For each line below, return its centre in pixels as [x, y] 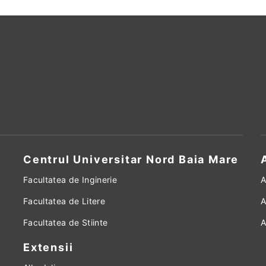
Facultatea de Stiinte [66, 223]
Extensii [48, 248]
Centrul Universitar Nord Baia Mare [131, 160]
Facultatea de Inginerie [70, 180]
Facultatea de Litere [64, 201]
